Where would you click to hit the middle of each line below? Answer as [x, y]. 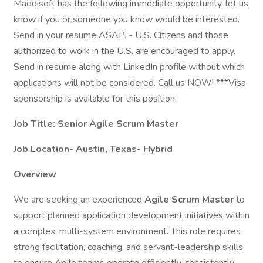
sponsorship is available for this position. [95, 99]
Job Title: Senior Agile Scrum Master [96, 124]
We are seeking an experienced [79, 200]
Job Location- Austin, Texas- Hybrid [93, 149]
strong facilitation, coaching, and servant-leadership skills [128, 247]
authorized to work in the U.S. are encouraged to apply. [124, 51]
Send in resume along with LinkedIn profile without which [129, 67]
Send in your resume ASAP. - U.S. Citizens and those [121, 35]
